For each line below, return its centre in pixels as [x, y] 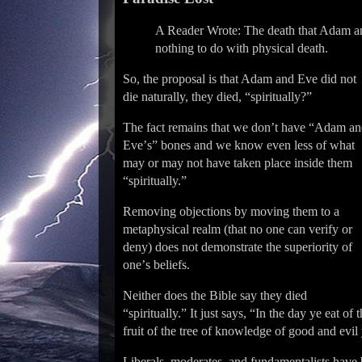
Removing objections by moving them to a [231, 211]
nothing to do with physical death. [242, 48]
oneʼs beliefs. [156, 265]
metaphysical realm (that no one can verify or [238, 229]
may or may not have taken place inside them [238, 163]
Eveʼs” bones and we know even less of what [239, 145]
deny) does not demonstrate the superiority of [238, 247]
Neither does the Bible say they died [215, 295]
